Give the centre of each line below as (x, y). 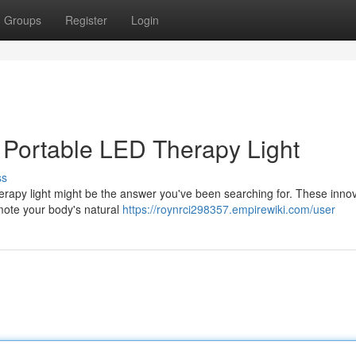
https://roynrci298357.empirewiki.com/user (229, 209)
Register (86, 20)
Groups (23, 20)
